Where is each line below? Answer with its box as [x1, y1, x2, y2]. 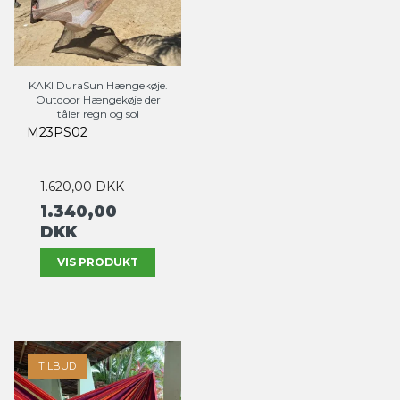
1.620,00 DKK [40, 178, 124, 195]
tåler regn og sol [56, 106, 139, 121]
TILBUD [38, 359, 76, 372]
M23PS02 [27, 123, 87, 140]
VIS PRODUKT [57, 254, 138, 269]
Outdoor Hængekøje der [35, 92, 161, 106]
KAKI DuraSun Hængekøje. [28, 78, 168, 92]
